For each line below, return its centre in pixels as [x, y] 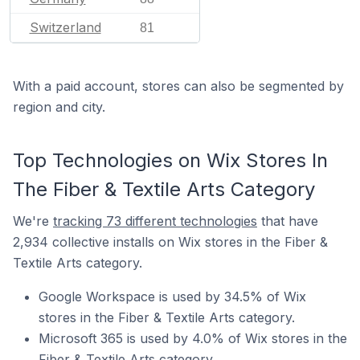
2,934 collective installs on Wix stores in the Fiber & [170, 242]
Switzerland [65, 27]
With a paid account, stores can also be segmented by [178, 86]
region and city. [59, 107]
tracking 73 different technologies [155, 221]
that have [288, 221]
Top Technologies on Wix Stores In [170, 160]
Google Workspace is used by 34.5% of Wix [172, 297]
